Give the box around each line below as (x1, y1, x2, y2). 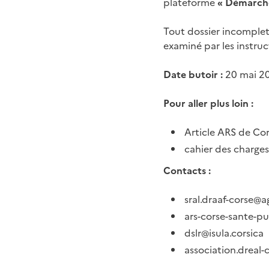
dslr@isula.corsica (184, 225, 264, 240)
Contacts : (163, 163, 211, 178)
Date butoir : (163, 67, 223, 82)
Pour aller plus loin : (163, 95, 253, 110)
